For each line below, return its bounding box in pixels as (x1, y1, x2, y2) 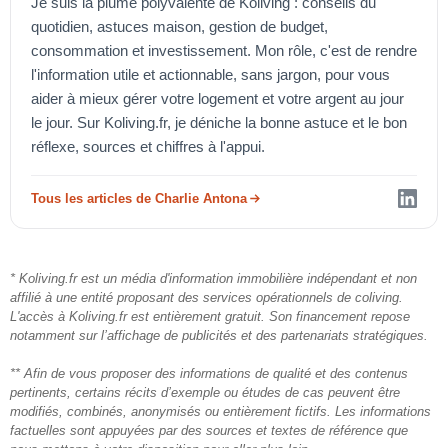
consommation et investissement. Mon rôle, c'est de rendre (31, 41, 417, 59)
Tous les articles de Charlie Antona (31, 190, 247, 206)
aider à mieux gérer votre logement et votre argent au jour (31, 89, 404, 107)
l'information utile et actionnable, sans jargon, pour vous (31, 65, 390, 83)
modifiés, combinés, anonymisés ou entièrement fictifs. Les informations (10, 403, 431, 419)
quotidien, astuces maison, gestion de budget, (31, 17, 328, 35)
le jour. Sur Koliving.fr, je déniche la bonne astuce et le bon (31, 113, 407, 131)
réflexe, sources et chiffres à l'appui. (31, 137, 265, 155)
